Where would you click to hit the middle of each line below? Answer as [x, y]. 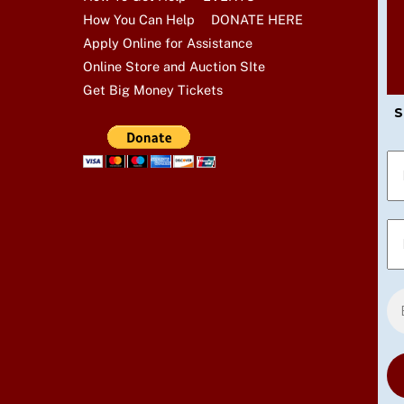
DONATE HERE [257, 19]
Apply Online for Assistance [168, 42]
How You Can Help [139, 19]
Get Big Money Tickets [153, 89]
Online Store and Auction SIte [174, 66]
